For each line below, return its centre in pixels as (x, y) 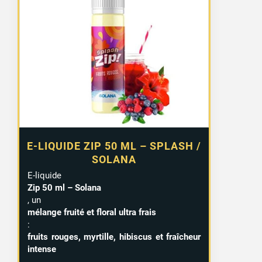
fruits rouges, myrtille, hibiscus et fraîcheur (114, 237)
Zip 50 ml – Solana (65, 187)
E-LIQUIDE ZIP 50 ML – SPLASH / (114, 146)
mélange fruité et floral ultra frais (92, 212)
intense (42, 249)
